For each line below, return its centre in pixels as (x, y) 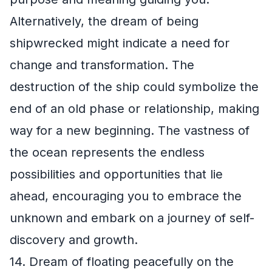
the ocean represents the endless (107, 153)
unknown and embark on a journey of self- (132, 218)
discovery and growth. (74, 240)
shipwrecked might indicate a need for (120, 43)
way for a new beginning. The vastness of (130, 131)
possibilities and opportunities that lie (116, 175)
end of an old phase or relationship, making (134, 109)
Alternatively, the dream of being (104, 22)
